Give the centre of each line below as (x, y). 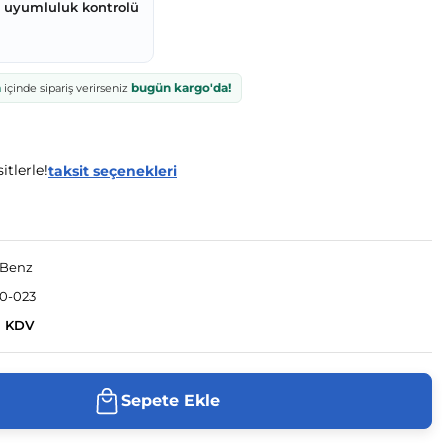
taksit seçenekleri (112, 171)
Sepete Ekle (170, 400)
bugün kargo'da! (180, 87)
